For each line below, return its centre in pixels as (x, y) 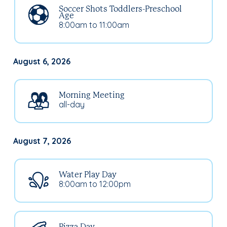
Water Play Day (88, 175)
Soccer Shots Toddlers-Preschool (120, 9)
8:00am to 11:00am (94, 25)
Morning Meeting (92, 95)
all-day (72, 104)
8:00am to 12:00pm (95, 184)
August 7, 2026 (42, 141)
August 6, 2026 (42, 61)
